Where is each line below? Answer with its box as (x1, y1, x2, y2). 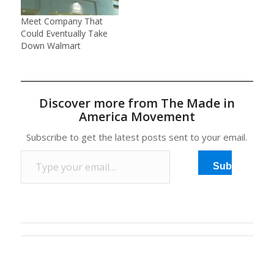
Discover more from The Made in (39, 95, 235, 111)
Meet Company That (20, 15, 103, 27)
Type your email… (20, 144, 50, 155)
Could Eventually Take (20, 28, 108, 39)
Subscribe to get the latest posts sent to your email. (26, 131, 248, 143)
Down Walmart (20, 40, 81, 51)
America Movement (78, 108, 195, 125)
